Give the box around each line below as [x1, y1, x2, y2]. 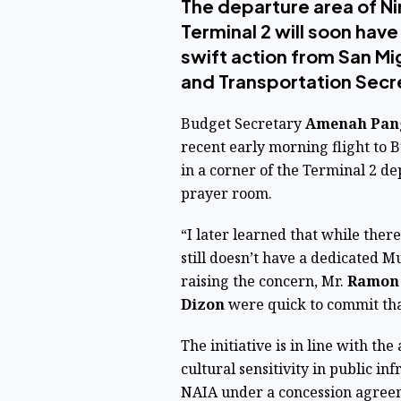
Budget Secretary [180, 114, 305, 133]
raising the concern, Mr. [180, 271, 347, 291]
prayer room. [180, 183, 272, 203]
